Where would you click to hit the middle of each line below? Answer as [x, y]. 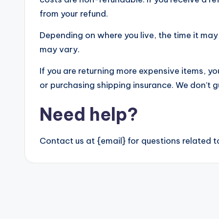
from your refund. [74, 13]
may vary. [60, 49]
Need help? [89, 114]
